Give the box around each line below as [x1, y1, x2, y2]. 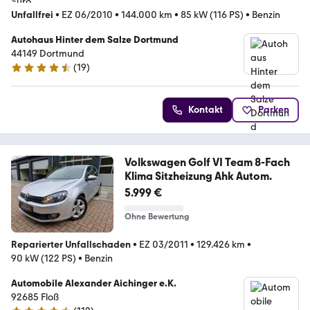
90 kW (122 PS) [11, 252, 76, 264]
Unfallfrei [11, 9, 53, 21]
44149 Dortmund [11, 48, 84, 60]
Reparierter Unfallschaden [11, 238, 131, 250]
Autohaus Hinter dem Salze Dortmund [11, 34, 179, 46]
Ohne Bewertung [124, 212, 189, 222]
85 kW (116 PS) [181, 9, 244, 21]
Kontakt [188, 104, 223, 116]
